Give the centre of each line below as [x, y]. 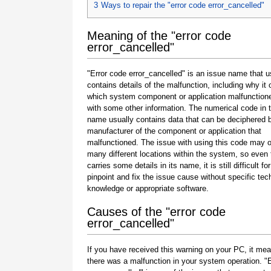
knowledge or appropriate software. [148, 188]
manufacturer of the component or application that [174, 131]
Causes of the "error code [156, 211]
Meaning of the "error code [159, 35]
